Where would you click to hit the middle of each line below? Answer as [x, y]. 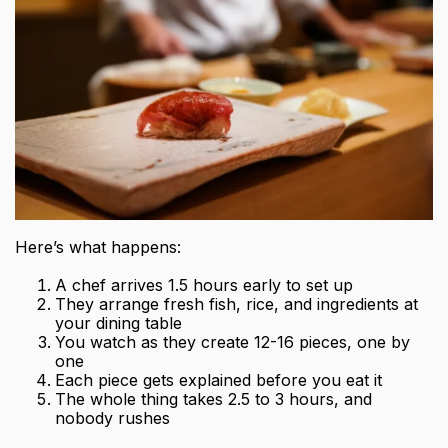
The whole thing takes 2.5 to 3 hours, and [213, 399]
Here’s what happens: [98, 247]
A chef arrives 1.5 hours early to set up [204, 285]
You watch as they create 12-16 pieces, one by [232, 342]
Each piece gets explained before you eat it [218, 380]
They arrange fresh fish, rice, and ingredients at [236, 304]
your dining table [118, 323]
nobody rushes [112, 418]
